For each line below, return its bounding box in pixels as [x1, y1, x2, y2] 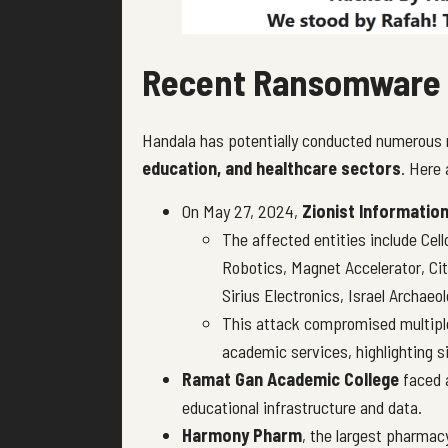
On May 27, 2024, [182, 199, 302, 222]
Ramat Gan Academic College [182, 367, 399, 390]
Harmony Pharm [182, 423, 302, 446]
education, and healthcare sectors [142, 157, 401, 180]
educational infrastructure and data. [182, 395, 422, 418]
